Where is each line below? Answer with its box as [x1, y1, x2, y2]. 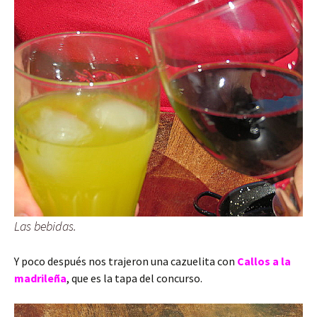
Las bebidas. [14, 218, 76, 235]
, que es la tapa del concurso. [67, 271, 202, 286]
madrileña [14, 271, 67, 286]
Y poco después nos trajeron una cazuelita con [14, 254, 237, 269]
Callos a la [237, 254, 291, 269]
